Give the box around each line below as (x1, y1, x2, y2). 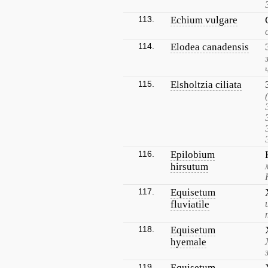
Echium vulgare (170, 14, 237, 26)
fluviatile (170, 199, 209, 210)
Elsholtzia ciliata (170, 79, 242, 90)
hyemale (170, 236, 206, 248)
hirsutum (170, 161, 208, 172)
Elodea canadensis (170, 41, 249, 53)
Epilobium (170, 149, 215, 160)
